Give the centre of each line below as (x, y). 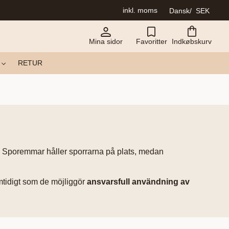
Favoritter (151, 41)
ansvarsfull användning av (138, 182)
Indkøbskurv (192, 41)
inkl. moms (140, 10)
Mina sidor (106, 41)
